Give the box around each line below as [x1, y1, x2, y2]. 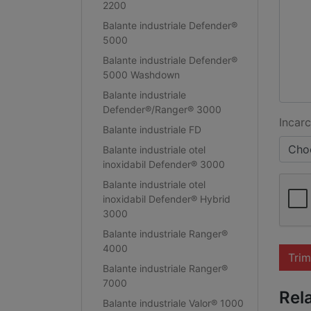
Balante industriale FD [102, 123, 201, 135]
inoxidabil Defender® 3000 [102, 158, 225, 170]
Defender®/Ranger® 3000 [102, 103, 221, 115]
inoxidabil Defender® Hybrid [102, 192, 230, 205]
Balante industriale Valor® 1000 [102, 296, 244, 309]
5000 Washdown [102, 68, 180, 81]
